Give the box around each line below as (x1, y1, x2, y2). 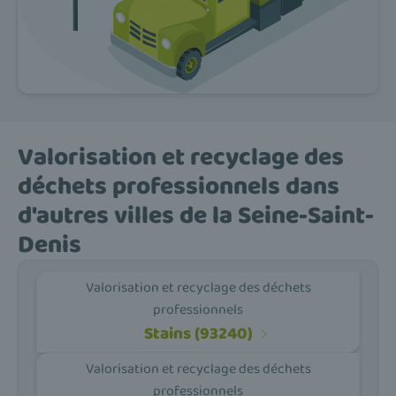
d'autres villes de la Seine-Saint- (18, 195, 374, 235)
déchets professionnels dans (18, 166, 339, 206)
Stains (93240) (143, 320, 253, 348)
